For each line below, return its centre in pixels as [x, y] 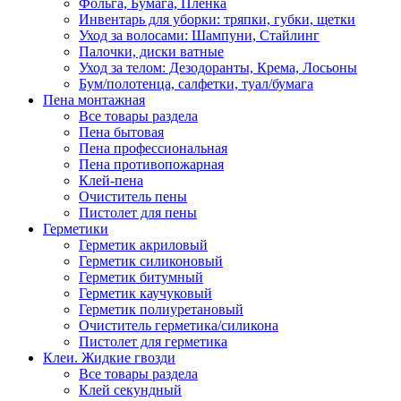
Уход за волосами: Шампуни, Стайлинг [199, 35]
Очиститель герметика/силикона [179, 325]
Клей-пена [111, 180]
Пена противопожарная [151, 164]
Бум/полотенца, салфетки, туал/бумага [196, 83]
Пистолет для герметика [153, 341]
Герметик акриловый [143, 244]
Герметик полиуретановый [161, 309]
